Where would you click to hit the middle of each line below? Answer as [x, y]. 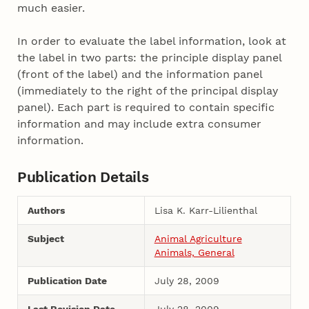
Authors [46, 210]
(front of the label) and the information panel [140, 74]
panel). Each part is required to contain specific [146, 108]
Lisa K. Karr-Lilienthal [206, 210]
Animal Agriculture [198, 238]
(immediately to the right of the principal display [148, 91]
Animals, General [194, 252]
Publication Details [83, 177]
